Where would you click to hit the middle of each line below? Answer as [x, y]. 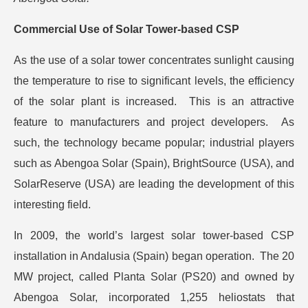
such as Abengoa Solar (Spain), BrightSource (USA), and [154, 164]
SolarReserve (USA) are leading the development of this [154, 184]
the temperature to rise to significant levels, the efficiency [154, 81]
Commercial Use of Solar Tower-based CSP [126, 30]
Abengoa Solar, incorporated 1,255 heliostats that [154, 298]
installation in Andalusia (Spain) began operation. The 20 [154, 256]
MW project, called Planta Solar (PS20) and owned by [154, 277]
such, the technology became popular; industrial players [154, 143]
